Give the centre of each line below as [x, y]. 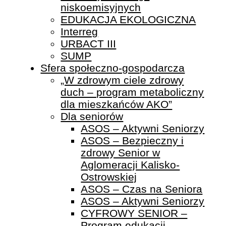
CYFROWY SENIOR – [134, 213]
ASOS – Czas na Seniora [142, 189]
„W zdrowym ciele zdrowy [122, 80]
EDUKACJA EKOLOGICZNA [128, 20]
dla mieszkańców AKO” [117, 104]
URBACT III [89, 44]
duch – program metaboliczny [132, 92]
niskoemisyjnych [101, 8]
